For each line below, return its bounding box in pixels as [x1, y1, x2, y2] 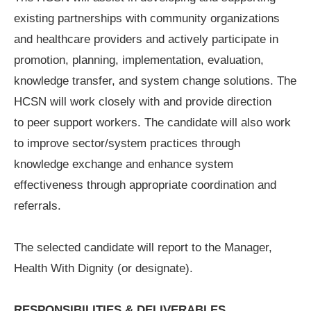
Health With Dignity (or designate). [14, 261, 193, 275]
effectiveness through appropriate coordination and [14, 178, 276, 192]
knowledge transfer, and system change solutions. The [14, 74, 296, 87]
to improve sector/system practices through [14, 136, 240, 150]
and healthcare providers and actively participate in [14, 32, 278, 46]
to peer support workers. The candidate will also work [14, 115, 291, 129]
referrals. [14, 199, 61, 212]
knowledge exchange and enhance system [14, 157, 233, 171]
